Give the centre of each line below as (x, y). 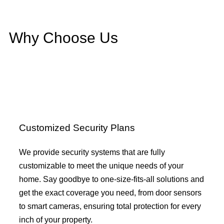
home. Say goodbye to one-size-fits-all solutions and (111, 179)
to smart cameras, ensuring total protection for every (110, 206)
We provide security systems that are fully (92, 152)
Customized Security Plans (77, 127)
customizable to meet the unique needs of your (101, 166)
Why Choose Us (63, 37)
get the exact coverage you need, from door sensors (110, 193)
